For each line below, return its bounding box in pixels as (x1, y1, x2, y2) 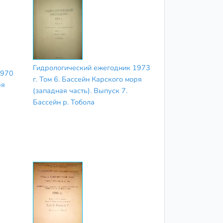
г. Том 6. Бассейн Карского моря (32, 74, 142, 84)
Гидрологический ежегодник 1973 (32, 62, 150, 73)
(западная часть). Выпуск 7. (32, 85, 127, 96)
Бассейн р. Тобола (32, 97, 95, 107)
